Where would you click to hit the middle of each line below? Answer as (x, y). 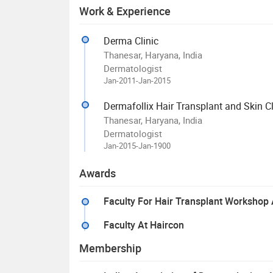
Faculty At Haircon (144, 225)
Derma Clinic (131, 41)
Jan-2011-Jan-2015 (137, 80)
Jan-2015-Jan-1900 (137, 145)
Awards (97, 173)
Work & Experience (125, 11)
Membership (110, 248)
